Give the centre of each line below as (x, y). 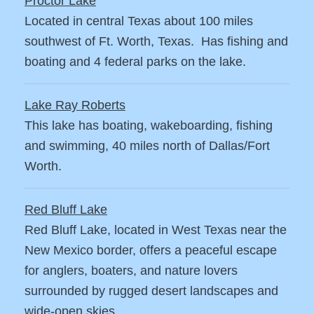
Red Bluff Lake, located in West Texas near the (156, 230)
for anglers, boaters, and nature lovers (131, 271)
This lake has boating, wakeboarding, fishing (149, 126)
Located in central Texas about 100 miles (139, 21)
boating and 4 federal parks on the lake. (135, 62)
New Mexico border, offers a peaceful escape (151, 251)
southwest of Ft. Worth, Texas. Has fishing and (156, 42)
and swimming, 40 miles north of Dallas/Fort (147, 146)
